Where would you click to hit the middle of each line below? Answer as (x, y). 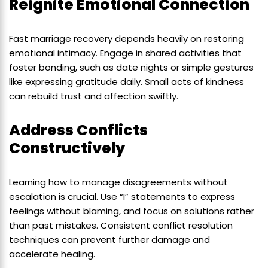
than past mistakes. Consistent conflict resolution (121, 226)
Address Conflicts (78, 130)
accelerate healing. (52, 254)
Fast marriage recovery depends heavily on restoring (127, 39)
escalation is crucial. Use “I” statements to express (122, 197)
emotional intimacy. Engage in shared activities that (125, 53)
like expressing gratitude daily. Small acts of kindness (127, 82)
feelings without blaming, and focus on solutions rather (132, 211)
